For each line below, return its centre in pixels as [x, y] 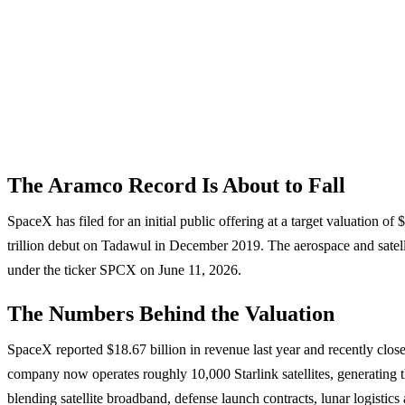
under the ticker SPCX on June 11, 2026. [124, 269]
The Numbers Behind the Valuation [171, 313]
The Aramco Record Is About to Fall [176, 185]
